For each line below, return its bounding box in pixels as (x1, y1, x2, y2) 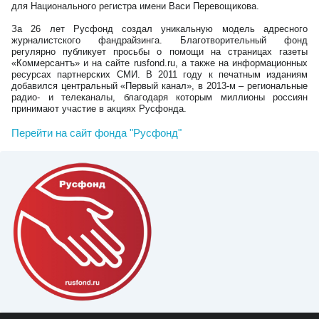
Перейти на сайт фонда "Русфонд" (11, 127, 182, 139)
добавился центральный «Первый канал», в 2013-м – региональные (11, 80, 308, 91)
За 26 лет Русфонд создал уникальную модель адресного (11, 23, 308, 34)
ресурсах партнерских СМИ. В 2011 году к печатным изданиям (11, 69, 308, 80)
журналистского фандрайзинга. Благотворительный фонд (11, 35, 308, 46)
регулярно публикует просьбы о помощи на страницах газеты (11, 46, 308, 57)
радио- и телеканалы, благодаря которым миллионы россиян (11, 92, 308, 103)
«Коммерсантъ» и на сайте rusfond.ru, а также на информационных (11, 58, 308, 68)
